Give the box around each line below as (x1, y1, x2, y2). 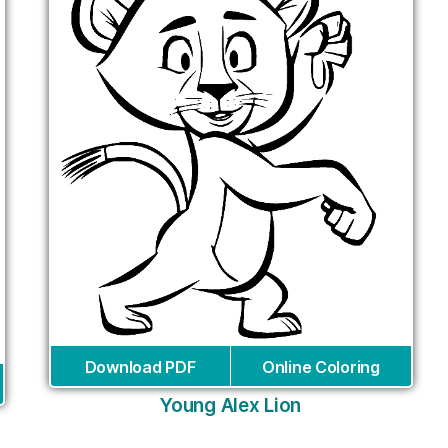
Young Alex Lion (160, 393, 302, 417)
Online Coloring (261, 356, 380, 377)
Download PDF (84, 356, 196, 377)
